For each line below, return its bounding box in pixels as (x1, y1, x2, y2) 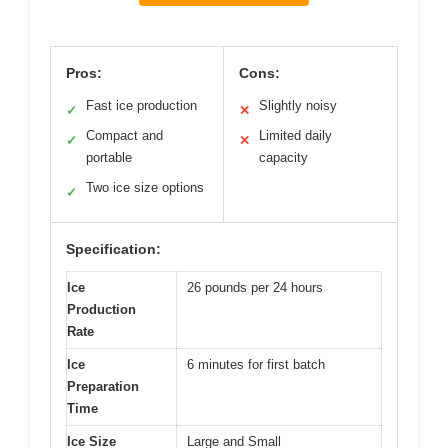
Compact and (86, 128, 163, 144)
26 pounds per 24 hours (187, 280, 323, 296)
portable (86, 150, 132, 166)
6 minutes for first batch (187, 357, 325, 373)
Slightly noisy (259, 98, 337, 114)
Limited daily (259, 128, 332, 144)
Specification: (66, 241, 161, 258)
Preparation (67, 379, 139, 395)
